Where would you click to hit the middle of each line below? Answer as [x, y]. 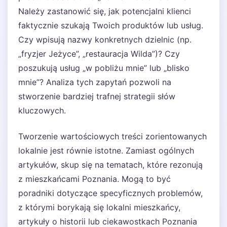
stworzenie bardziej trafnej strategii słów [97, 96]
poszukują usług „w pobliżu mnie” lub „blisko [104, 68]
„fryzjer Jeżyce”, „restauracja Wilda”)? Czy [99, 54]
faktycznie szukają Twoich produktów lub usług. [111, 25]
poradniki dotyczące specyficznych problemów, [110, 193]
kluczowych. [42, 110]
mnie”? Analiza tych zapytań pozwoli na [95, 82]
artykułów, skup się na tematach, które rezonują [110, 165]
